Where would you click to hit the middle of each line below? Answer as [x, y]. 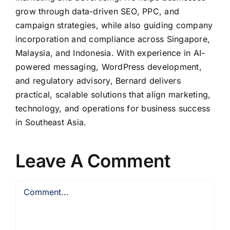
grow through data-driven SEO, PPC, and [98, 11]
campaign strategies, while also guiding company [114, 25]
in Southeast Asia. [51, 122]
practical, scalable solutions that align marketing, [113, 94]
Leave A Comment [93, 160]
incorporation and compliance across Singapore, [113, 39]
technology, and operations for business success [113, 108]
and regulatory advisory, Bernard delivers [98, 80]
